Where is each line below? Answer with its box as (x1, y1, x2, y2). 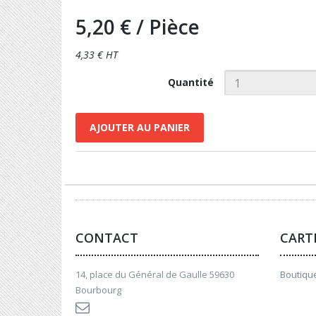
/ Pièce (136, 13, 200, 40)
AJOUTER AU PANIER (90, 121, 190, 134)
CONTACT (75, 229, 138, 246)
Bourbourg (75, 284, 121, 296)
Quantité (167, 75, 214, 89)
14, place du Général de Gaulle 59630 (75, 268, 234, 281)
